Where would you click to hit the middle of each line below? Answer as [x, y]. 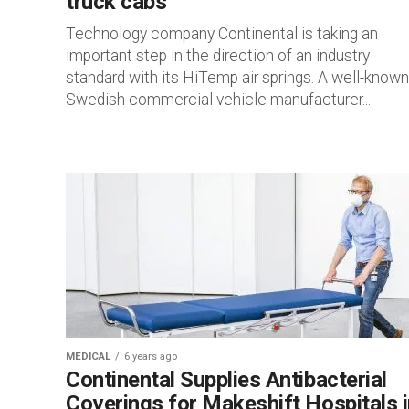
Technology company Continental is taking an [222, 34]
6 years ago [151, 357]
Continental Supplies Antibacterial [226, 380]
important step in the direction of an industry [218, 56]
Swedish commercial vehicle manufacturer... [218, 100]
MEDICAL [88, 357]
